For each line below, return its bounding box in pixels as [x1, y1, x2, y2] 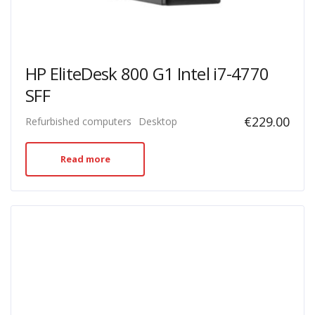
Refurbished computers [25, 115, 131, 128]
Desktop [139, 115, 177, 128]
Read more [60, 153, 110, 165]
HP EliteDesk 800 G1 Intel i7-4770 [25, 62, 269, 85]
